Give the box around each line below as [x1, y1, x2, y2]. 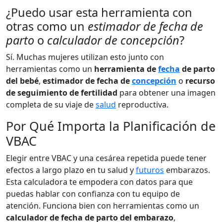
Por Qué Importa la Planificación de [6, 117, 216, 134]
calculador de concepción [47, 32, 179, 48]
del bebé [6, 75, 39, 86]
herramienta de [94, 63, 158, 74]
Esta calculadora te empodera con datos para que [6, 176, 193, 187]
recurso [185, 75, 215, 86]
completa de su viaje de [6, 99, 96, 110]
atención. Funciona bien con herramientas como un [6, 200, 199, 211]
